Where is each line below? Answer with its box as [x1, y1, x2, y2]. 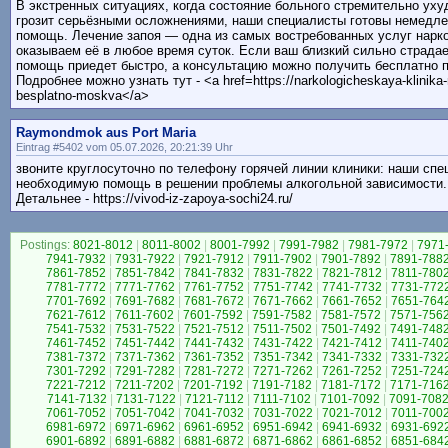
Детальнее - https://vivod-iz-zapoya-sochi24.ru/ [16, 191, 293, 207]
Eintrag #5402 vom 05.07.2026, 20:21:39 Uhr [16, 141, 233, 154]
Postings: [19, 238, 70, 253]
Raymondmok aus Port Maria [16, 125, 196, 141]
